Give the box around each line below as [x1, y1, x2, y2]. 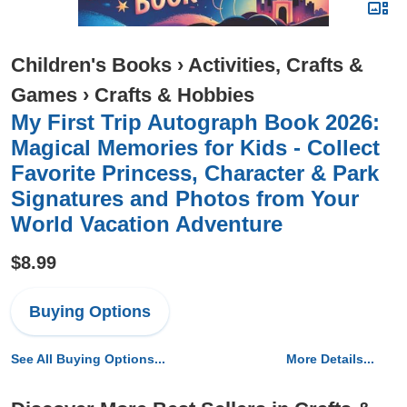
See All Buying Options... [11, 352, 165, 366]
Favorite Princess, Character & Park [11, 161, 379, 185]
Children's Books [11, 54, 172, 76]
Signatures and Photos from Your [11, 186, 359, 211]
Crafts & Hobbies [94, 84, 254, 106]
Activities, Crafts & [188, 54, 363, 76]
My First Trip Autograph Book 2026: [11, 110, 380, 134]
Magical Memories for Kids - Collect [11, 135, 380, 160]
